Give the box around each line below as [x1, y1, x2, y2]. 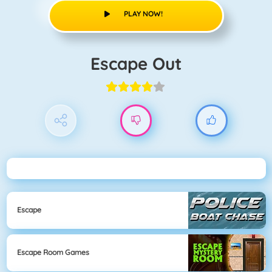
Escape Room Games [17, 248, 89, 257]
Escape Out [100, 52, 182, 74]
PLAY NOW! [123, 8, 163, 18]
